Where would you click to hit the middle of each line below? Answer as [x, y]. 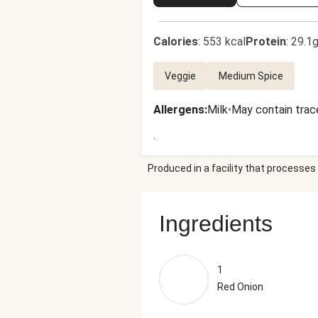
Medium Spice [251, 76]
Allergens [179, 110]
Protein [266, 42]
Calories [176, 42]
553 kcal [224, 42]
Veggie [180, 76]
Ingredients [216, 224]
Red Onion [240, 287]
